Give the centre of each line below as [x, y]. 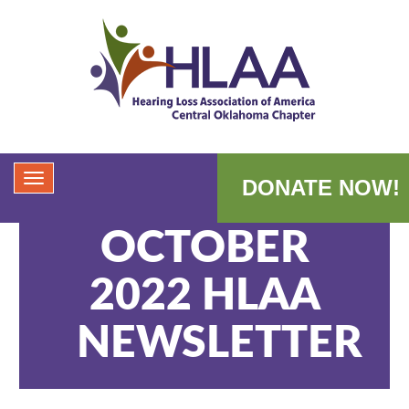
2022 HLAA [204, 296]
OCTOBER [204, 248]
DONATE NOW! [321, 188]
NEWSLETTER [219, 343]
